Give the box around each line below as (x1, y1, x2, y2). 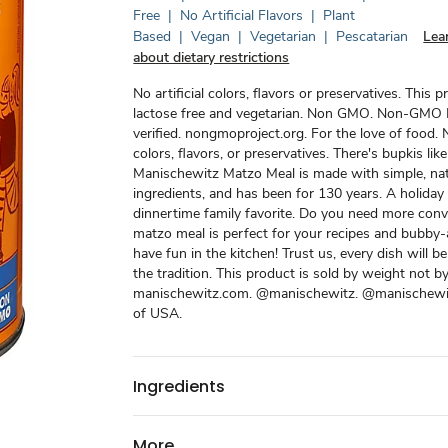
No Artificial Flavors (180, 6, 304, 25)
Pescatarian (336, 27, 409, 46)
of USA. (133, 304, 183, 323)
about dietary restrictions (133, 48, 290, 67)
